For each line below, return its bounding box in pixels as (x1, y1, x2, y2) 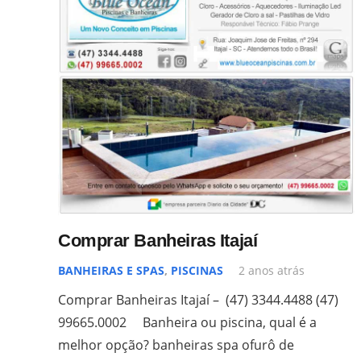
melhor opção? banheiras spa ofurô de (58, 335, 294, 354)
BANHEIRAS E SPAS (58, 262, 164, 278)
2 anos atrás (239, 262, 305, 278)
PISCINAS (171, 262, 223, 278)
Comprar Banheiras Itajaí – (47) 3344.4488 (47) (58, 290, 338, 309)
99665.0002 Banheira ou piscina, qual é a (58, 313, 317, 331)
